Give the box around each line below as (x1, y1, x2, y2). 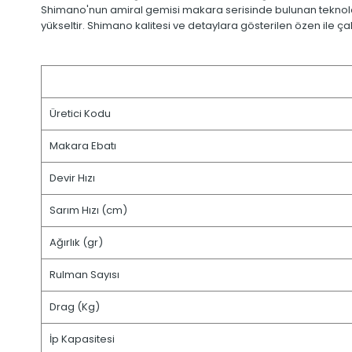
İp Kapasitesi (49, 332, 115, 347)
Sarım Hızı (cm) (49, 203, 127, 218)
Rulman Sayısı (49, 267, 119, 283)
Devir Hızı (49, 170, 95, 186)
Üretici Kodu (49, 106, 111, 122)
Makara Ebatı (49, 138, 116, 154)
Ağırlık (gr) (49, 235, 103, 251)
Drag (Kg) (49, 299, 100, 315)
